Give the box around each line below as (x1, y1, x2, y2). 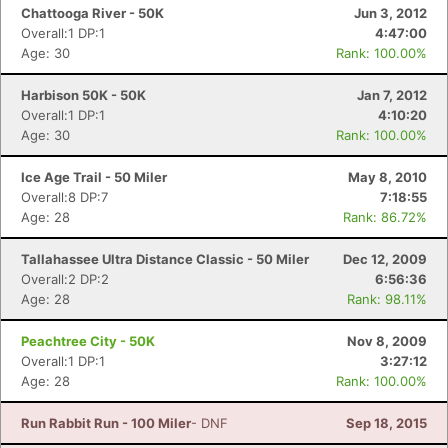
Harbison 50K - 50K (21, 87, 146, 103)
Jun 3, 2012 (354, 5, 427, 21)
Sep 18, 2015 (346, 415, 427, 431)
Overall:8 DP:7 (21, 189, 108, 205)
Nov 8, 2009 (347, 333, 427, 349)
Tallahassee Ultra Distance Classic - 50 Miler (21, 251, 309, 267)
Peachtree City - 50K (21, 333, 155, 349)
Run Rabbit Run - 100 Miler (21, 415, 191, 431)
